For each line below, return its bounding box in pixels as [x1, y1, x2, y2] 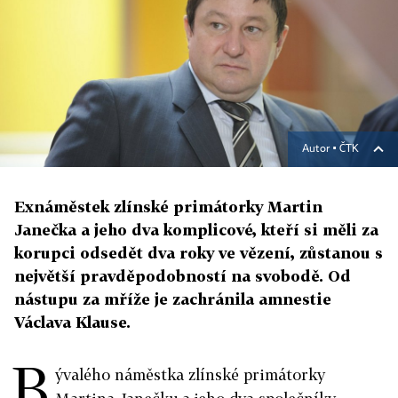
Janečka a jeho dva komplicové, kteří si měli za [14, 220, 378, 240]
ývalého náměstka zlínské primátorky [55, 365, 325, 385]
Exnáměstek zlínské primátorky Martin [14, 197, 322, 217]
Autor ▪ [302, 144, 339, 155]
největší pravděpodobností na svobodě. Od [14, 267, 351, 286]
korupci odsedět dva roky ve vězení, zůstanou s [14, 243, 383, 263]
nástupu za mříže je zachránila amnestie [14, 290, 331, 309]
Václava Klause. [14, 313, 131, 332]
